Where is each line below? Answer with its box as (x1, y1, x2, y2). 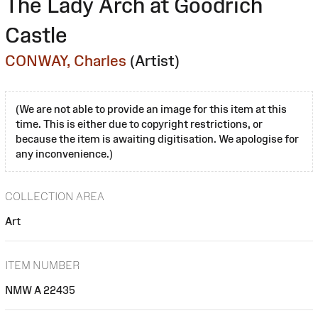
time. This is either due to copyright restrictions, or (16, 117, 263, 130)
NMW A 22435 (5, 284, 75, 297)
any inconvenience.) (16, 147, 113, 160)
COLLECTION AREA (5, 190, 104, 202)
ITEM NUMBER (5, 259, 79, 272)
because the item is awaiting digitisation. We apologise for (16, 132, 299, 145)
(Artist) (130, 52, 180, 69)
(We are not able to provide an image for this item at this (16, 102, 287, 115)
